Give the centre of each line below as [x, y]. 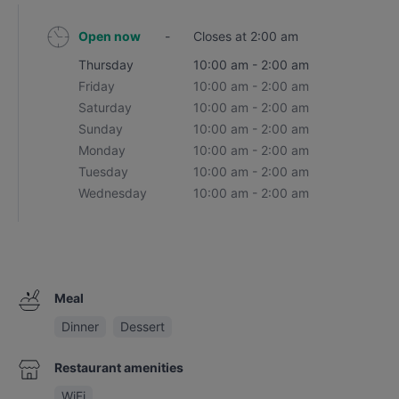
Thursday [106, 65]
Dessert [142, 326]
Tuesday [104, 171]
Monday [102, 150]
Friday [97, 86]
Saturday [106, 107]
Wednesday [113, 193]
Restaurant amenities [118, 367]
